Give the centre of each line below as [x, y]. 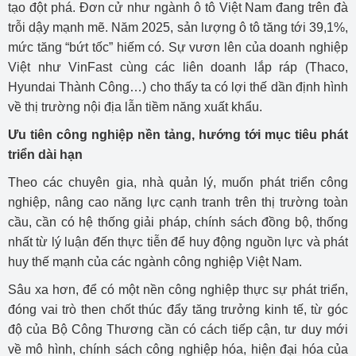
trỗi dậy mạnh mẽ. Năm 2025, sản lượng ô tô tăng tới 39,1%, [178, 28]
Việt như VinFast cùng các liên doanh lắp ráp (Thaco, [178, 68]
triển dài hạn [45, 155]
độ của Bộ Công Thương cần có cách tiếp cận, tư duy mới [178, 330]
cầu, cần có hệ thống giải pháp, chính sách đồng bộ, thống [178, 222]
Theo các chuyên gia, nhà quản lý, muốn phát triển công [178, 183]
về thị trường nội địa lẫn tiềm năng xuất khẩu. [135, 107]
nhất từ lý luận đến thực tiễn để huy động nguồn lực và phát [178, 242]
